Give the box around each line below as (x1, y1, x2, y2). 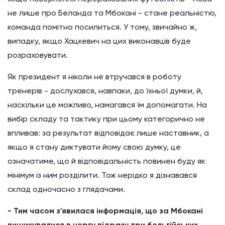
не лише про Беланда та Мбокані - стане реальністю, (8, 8, 216, 18)
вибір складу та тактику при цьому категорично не (8, 114, 205, 124)
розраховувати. (8, 50, 68, 60)
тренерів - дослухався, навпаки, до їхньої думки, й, (8, 86, 203, 95)
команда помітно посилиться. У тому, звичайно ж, (8, 22, 197, 32)
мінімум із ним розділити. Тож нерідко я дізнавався (8, 170, 197, 180)
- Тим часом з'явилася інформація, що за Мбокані (8, 206, 203, 215)
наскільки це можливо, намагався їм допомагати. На (8, 100, 207, 109)
